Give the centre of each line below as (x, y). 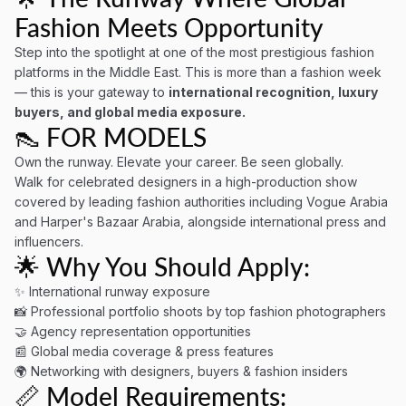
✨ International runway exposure (112, 291)
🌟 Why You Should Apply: (162, 266)
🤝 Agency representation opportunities (133, 331)
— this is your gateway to (92, 92)
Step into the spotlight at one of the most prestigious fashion (194, 52)
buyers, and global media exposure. (130, 112)
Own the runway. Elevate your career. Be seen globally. (179, 162)
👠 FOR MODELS (111, 137)
